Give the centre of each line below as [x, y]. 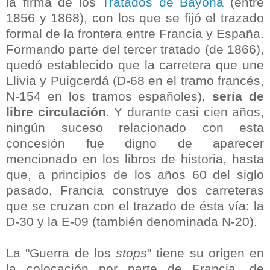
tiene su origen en [208, 253]
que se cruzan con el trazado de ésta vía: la [135, 206]
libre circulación [56, 111]
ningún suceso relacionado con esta [135, 127]
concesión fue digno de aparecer [135, 143]
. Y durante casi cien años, [185, 111]
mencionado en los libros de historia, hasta [135, 159]
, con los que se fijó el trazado [174, 17]
